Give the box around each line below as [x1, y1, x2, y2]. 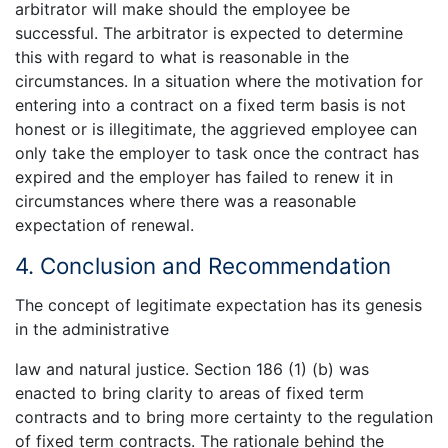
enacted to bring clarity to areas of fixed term [15, 382, 364, 403]
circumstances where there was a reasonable [15, 191, 356, 212]
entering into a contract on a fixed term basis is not [15, 95, 406, 116]
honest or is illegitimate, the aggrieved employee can [15, 119, 417, 140]
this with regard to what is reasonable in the [15, 47, 349, 68]
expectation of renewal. [15, 215, 194, 236]
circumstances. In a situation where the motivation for [15, 71, 423, 92]
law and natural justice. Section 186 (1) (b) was [15, 358, 369, 379]
